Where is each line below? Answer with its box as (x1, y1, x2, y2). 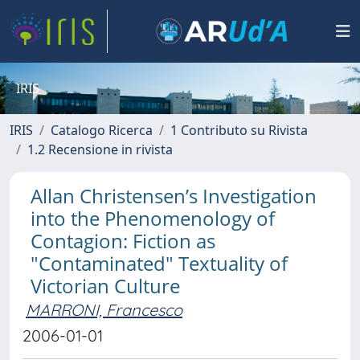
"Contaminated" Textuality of (31, 250, 288, 276)
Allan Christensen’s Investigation (31, 182, 317, 209)
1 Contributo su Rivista (170, 121, 308, 139)
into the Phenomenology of (31, 205, 275, 231)
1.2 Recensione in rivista (27, 141, 173, 158)
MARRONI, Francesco (26, 300, 182, 320)
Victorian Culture (31, 272, 180, 299)
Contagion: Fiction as (31, 227, 215, 254)
